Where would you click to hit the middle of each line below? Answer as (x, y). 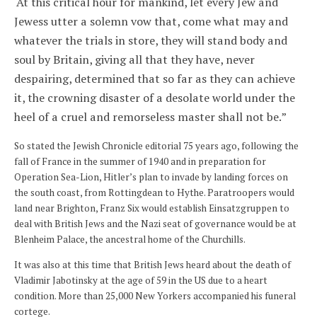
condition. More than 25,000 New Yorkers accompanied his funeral (155, 295)
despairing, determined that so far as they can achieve (155, 79)
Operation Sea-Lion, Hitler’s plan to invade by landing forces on (151, 177)
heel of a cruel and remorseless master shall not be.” (150, 117)
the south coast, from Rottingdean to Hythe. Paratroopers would (154, 193)
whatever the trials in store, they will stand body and (151, 41)
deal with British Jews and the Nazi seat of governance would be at (155, 224)
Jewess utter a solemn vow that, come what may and (151, 22)
